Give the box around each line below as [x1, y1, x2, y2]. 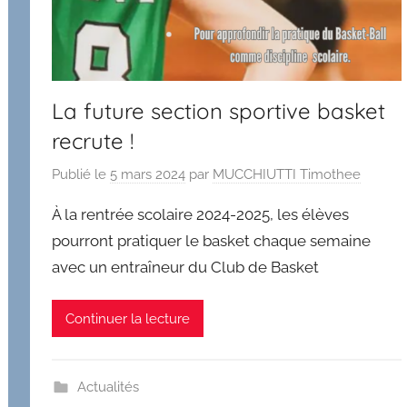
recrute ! [52, 126, 134, 154]
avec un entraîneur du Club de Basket [52, 258, 320, 277]
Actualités [76, 379, 139, 396]
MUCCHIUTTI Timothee [213, 166, 362, 184]
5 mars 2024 [110, 166, 186, 184]
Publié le [52, 166, 111, 184]
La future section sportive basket [52, 96, 386, 124]
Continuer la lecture [65, 310, 191, 327]
